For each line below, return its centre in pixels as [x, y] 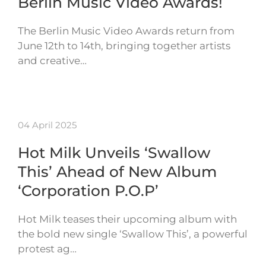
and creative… [52, 61]
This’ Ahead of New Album [117, 172]
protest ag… [47, 249]
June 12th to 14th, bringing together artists [124, 46]
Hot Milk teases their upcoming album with [127, 219]
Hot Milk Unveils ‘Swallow [114, 153]
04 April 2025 [47, 125]
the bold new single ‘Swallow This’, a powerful [133, 234]
